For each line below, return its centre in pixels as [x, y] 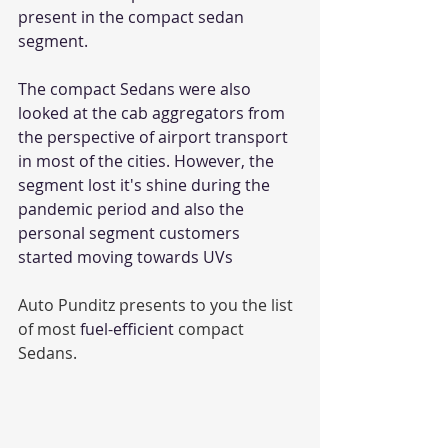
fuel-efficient [127, 329]
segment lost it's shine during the [146, 185]
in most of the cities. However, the [148, 161]
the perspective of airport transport [155, 137]
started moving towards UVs [125, 257]
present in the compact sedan [133, 17]
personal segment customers [131, 233]
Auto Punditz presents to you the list [157, 305]
